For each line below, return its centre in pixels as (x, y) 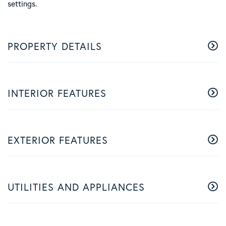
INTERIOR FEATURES (57, 93)
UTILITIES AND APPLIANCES (76, 187)
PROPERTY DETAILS (55, 46)
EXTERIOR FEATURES (58, 140)
